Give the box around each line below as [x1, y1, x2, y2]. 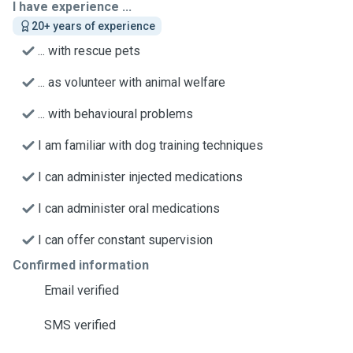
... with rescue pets [38, 43, 140, 58]
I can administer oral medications [38, 201, 220, 216]
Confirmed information [13, 258, 149, 273]
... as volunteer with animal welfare [38, 75, 225, 90]
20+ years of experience [32, 20, 155, 32]
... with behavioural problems [38, 106, 193, 121]
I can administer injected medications [38, 169, 243, 184]
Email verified [44, 283, 119, 298]
